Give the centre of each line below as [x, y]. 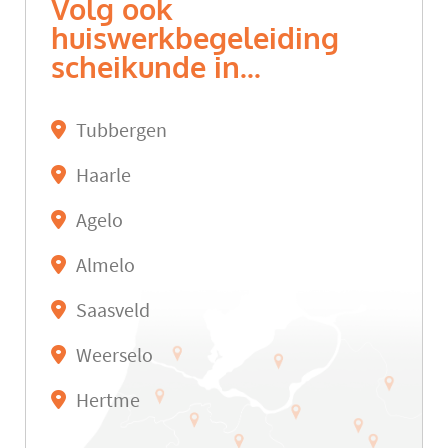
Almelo [105, 266]
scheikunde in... [156, 68]
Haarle [103, 176]
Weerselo [114, 356]
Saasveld [113, 311]
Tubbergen [121, 131]
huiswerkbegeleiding [195, 39]
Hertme [108, 401]
